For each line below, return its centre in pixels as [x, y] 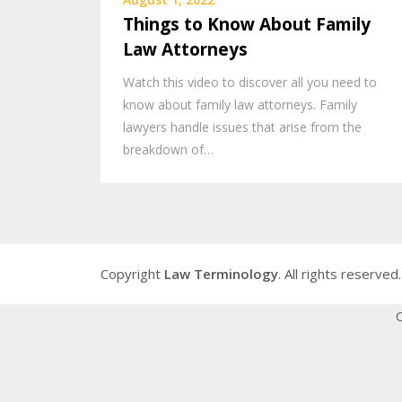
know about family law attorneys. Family [240, 104]
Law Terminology [221, 274]
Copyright [132, 274]
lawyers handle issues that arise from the [242, 127]
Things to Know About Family [247, 24]
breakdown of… [168, 149]
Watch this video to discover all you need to [250, 82]
